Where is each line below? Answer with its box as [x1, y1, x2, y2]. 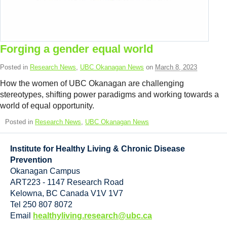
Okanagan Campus [10, 166, 80, 175]
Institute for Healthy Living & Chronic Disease [10, 144, 185, 153]
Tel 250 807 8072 [10, 200, 72, 209]
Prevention [10, 155, 52, 164]
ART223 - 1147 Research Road [10, 177, 124, 186]
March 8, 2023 [155, 63, 197, 71]
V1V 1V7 [91, 188, 123, 198]
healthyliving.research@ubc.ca [33, 211, 152, 220]
